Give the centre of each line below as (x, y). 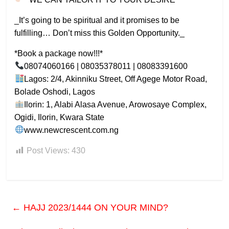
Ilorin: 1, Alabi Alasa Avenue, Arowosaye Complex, (115, 104)
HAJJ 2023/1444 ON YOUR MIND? (95, 207)
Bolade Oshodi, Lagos (55, 91)
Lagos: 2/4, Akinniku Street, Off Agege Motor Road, (115, 79)
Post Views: (48, 150)
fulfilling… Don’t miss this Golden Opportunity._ (100, 33)
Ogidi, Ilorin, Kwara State (60, 117)
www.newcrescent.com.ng (71, 130)
